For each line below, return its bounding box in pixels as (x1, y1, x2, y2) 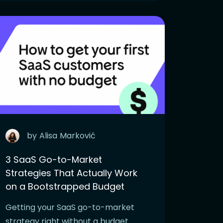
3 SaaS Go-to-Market (5, 153, 102, 166)
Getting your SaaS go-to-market (5, 201, 134, 213)
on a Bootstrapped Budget (5, 180, 124, 193)
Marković (60, 129, 96, 141)
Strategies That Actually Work (5, 166, 137, 179)
